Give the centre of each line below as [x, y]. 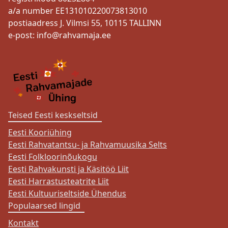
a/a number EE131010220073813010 [78, 11]
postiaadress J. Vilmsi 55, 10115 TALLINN [85, 23]
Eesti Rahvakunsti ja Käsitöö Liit [68, 169]
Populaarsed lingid [44, 205]
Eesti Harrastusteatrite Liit [59, 181]
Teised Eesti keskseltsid [53, 115]
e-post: [22, 35]
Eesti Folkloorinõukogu [53, 156]
